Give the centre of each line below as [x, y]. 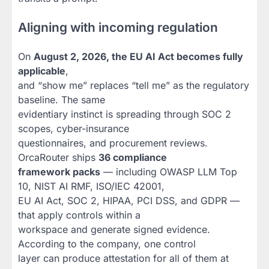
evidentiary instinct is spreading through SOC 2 [125, 114]
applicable [42, 71]
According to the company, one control [107, 243]
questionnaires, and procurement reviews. [113, 143]
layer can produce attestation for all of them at [123, 258]
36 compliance [133, 157]
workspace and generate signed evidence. [114, 229]
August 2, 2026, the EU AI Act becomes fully [138, 56]
